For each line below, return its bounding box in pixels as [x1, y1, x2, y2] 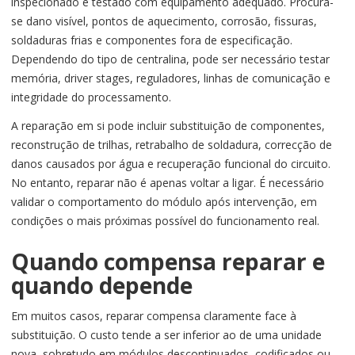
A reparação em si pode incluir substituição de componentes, [11, 118, 325, 134]
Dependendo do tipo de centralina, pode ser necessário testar [11, 52, 330, 67]
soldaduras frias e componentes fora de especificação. [11, 32, 292, 48]
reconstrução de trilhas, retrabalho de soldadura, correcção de [11, 137, 332, 153]
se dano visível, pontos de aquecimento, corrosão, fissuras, [11, 13, 317, 29]
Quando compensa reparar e [11, 246, 325, 277]
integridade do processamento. [11, 90, 171, 105]
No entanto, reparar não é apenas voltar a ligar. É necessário [11, 175, 324, 191]
